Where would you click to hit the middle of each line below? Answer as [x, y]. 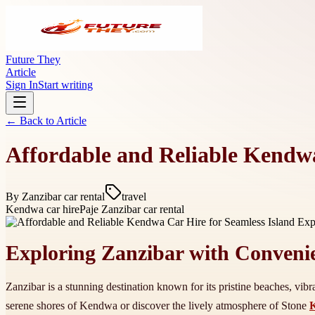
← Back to [31, 121]
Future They [33, 59]
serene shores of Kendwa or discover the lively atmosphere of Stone [157, 306]
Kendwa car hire [43, 209]
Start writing [65, 85]
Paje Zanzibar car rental [132, 209]
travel [134, 196]
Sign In [22, 85]
